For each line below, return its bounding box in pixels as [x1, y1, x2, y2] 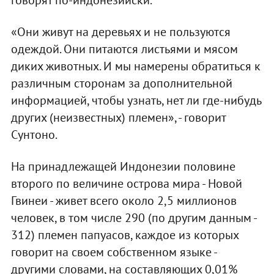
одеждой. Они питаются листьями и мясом [10, 40, 238, 57]
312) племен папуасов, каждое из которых [10, 226, 239, 243]
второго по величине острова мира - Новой [10, 175, 242, 191]
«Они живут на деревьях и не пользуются [10, 23, 231, 40]
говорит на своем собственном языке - [10, 243, 217, 260]
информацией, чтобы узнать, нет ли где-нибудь [10, 92, 261, 108]
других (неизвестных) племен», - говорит [10, 109, 226, 125]
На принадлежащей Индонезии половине [10, 158, 235, 174]
